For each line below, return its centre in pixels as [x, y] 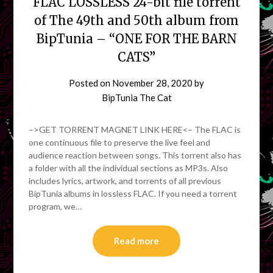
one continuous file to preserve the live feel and [120, 142]
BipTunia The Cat [136, 97]
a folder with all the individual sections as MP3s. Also [129, 168]
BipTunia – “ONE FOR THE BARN [136, 38]
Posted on [90, 83]
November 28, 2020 [152, 83]
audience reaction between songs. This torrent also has [135, 155]
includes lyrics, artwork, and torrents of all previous [125, 180]
